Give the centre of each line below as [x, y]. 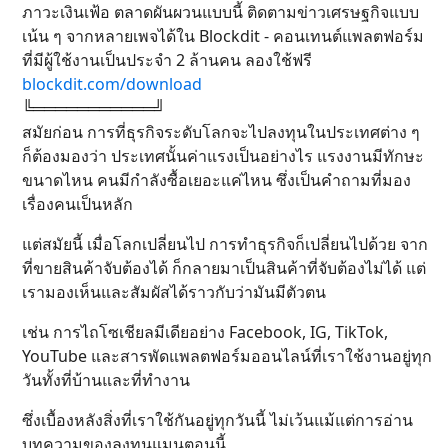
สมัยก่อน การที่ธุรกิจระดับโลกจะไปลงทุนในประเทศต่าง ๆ [221, 132]
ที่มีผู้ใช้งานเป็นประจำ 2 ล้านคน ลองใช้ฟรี [167, 60]
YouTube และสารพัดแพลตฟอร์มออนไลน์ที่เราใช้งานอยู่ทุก [227, 356]
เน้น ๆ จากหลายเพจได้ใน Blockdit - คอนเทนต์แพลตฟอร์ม [223, 36]
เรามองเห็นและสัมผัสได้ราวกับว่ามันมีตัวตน [174, 292]
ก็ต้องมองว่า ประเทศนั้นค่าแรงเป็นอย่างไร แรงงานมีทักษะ [223, 156]
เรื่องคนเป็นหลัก [77, 204]
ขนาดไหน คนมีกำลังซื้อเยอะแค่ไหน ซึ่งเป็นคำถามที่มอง [216, 180]
